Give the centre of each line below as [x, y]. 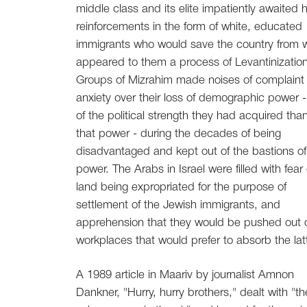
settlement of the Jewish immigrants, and [178, 206]
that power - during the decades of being [179, 134]
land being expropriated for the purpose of [181, 188]
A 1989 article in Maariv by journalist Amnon [185, 275]
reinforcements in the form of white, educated [189, 27]
